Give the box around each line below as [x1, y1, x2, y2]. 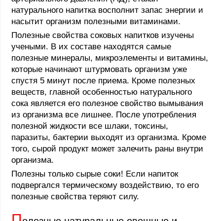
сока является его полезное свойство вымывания [11, 99, 204, 108]
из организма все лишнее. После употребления [11, 110, 197, 119]
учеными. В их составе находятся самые [11, 42, 172, 51]
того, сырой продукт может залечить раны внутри [11, 144, 204, 153]
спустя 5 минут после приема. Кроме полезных [11, 76, 196, 85]
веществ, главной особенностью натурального [11, 87, 192, 97]
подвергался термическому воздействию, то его [11, 181, 199, 190]
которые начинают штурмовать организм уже [11, 65, 187, 74]
